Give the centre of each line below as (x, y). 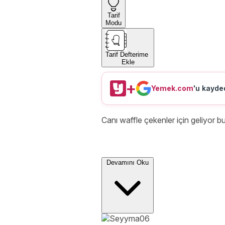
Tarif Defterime (128, 54)
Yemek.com (172, 88)
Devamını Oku (128, 163)
